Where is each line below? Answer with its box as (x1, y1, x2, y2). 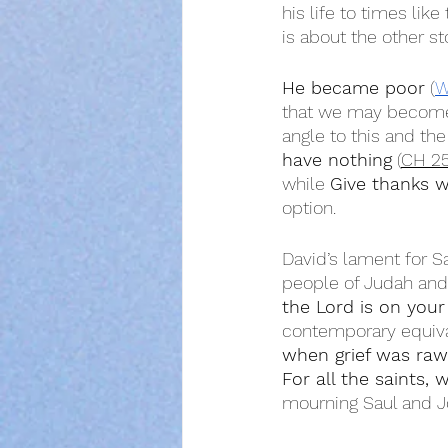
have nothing (282, 149, 392, 170)
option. (282, 197, 336, 218)
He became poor (282, 77, 425, 98)
